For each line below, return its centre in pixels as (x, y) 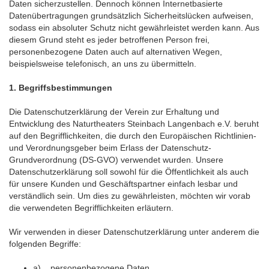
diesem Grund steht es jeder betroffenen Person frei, (109, 40)
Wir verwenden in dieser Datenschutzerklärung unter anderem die (134, 232)
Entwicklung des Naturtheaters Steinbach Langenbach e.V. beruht (134, 124)
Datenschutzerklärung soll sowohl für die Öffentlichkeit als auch (129, 172)
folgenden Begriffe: (45, 244)
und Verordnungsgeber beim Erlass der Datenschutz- (110, 148)
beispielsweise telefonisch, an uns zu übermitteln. (103, 64)
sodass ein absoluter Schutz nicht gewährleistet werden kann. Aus (134, 28)
